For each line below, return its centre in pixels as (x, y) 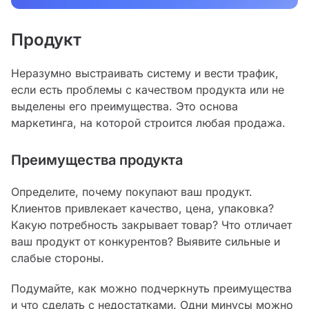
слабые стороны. (58, 258)
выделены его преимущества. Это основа (124, 107)
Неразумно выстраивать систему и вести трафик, (145, 73)
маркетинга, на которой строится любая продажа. (148, 123)
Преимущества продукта (97, 160)
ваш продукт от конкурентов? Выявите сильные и (146, 242)
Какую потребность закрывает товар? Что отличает (151, 225)
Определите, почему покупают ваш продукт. (132, 192)
